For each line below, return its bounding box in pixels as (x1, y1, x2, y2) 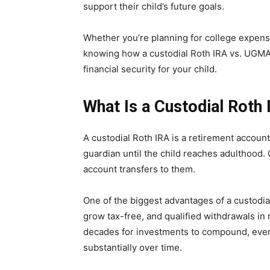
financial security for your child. (83, 63, 217, 75)
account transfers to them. (83, 163, 195, 175)
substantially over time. (83, 242, 182, 254)
